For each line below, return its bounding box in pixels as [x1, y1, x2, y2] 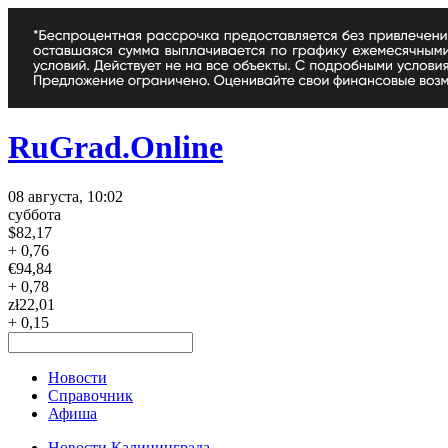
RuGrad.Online [8, 129, 223, 166]
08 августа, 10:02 [8, 187, 123, 205]
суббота [8, 205, 61, 223]
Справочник [48, 386, 133, 404]
